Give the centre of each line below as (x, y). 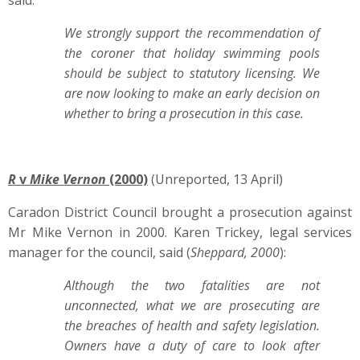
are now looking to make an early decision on (192, 93)
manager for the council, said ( (99, 252)
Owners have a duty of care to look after (192, 346)
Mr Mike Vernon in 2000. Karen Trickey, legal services (180, 232)
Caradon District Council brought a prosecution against (180, 212)
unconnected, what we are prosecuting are (192, 305)
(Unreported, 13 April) (215, 179)
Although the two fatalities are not (192, 285)
